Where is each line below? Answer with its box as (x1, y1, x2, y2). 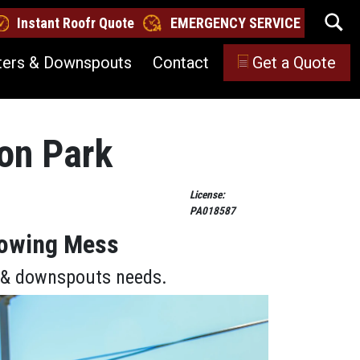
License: (189, 188, 225, 201)
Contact (153, 52, 209, 72)
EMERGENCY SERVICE (170, 14, 301, 31)
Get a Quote (252, 52, 336, 72)
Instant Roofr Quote (17, 14, 134, 31)
